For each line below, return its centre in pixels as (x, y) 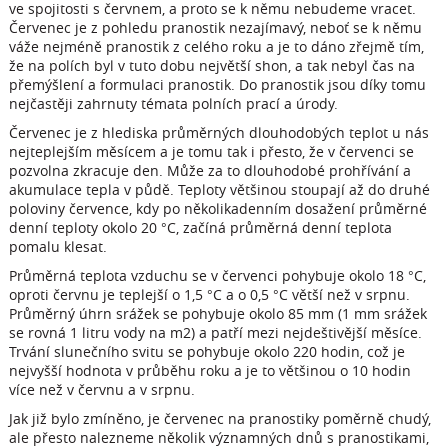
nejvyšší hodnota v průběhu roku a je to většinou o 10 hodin (209, 370)
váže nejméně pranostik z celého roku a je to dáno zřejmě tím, (216, 46)
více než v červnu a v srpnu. (101, 389)
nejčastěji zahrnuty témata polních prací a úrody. (173, 103)
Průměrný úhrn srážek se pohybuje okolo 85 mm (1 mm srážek (217, 313)
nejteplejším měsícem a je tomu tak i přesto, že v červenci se (211, 151)
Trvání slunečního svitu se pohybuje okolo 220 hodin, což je (206, 351)
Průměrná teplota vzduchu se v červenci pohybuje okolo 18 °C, (217, 275)
